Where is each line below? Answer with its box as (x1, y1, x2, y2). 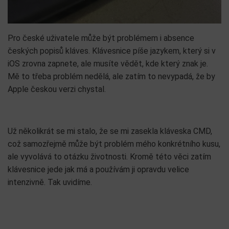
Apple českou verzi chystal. (8, 84, 106, 95)
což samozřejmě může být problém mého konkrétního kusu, (8, 139, 220, 149)
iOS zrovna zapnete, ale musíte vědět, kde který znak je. (8, 59, 208, 69)
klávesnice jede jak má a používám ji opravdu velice (8, 165, 189, 175)
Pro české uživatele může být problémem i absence (8, 33, 194, 43)
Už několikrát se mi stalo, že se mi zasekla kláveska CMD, (8, 126, 212, 136)
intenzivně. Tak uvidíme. (8, 177, 92, 188)
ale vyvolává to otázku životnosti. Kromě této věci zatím (8, 152, 211, 162)
